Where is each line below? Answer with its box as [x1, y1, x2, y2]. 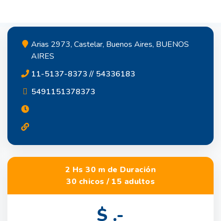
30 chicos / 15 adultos [66, 176, 155, 187]
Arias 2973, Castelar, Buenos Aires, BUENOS [31, 38, 189, 50]
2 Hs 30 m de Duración [65, 164, 156, 175]
